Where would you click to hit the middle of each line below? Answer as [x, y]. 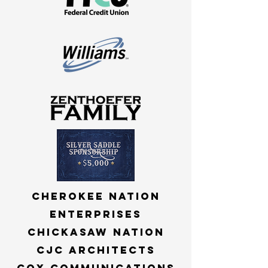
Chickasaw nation [96, 232]
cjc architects [96, 250]
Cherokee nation [96, 196]
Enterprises [96, 214]
